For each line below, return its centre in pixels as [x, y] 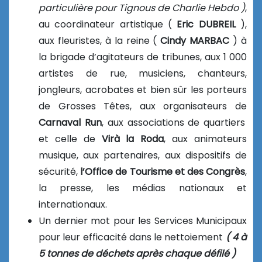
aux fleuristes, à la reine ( [100, 40]
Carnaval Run [70, 122]
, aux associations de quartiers [173, 122]
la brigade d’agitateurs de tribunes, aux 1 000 [143, 57]
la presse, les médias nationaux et [143, 188]
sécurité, [60, 171]
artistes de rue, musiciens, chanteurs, [143, 73]
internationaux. [73, 204]
